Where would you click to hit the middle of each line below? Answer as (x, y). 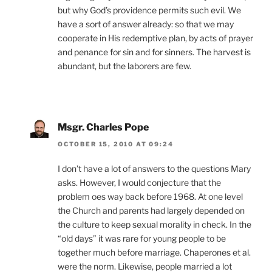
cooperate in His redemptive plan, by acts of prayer (155, 38)
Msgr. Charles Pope (103, 127)
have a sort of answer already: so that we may (146, 24)
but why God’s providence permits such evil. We (149, 10)
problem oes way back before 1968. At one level (150, 197)
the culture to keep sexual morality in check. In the (155, 225)
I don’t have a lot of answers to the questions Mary (154, 169)
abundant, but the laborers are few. (124, 66)
